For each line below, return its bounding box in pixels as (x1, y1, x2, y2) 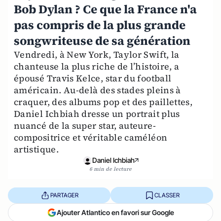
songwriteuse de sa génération (14, 33, 190, 49)
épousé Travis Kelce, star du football (14, 72, 172, 84)
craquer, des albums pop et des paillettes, (14, 96, 193, 108)
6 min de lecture (89, 165, 132, 173)
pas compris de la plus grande (14, 17, 185, 33)
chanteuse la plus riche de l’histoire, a (14, 60, 180, 73)
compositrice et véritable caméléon (14, 131, 168, 144)
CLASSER (154, 191, 180, 199)
